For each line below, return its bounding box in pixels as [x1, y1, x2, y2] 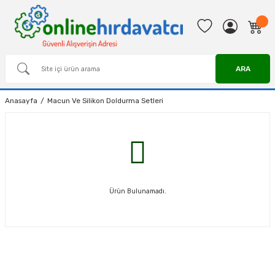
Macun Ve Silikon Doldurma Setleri [47, 96, 163, 105]
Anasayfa [5, 96, 37, 105]
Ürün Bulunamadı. [109, 187, 166, 195]
